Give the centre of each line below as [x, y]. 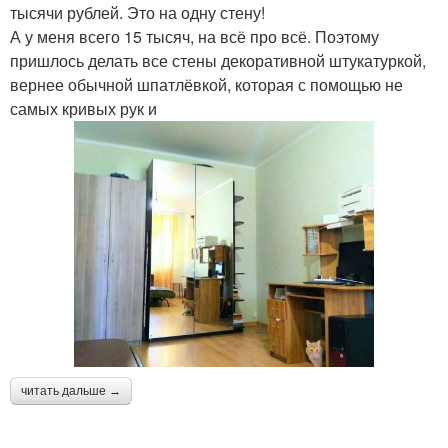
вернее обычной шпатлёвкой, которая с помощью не [206, 85]
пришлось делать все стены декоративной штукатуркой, [218, 61]
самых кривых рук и [83, 109]
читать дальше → [71, 390]
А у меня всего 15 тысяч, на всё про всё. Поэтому [194, 37]
